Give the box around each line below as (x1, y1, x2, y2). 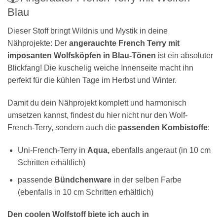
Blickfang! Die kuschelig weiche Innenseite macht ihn (7, 64, 193, 73)
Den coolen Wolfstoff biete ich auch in (7, 210, 149, 219)
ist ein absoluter (156, 51, 213, 60)
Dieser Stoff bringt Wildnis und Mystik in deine (7, 27, 168, 36)
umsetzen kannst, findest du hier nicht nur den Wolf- (7, 111, 187, 120)
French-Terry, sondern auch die (7, 123, 118, 132)
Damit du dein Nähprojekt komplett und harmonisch (7, 99, 186, 108)
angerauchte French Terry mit (69, 39, 180, 48)
